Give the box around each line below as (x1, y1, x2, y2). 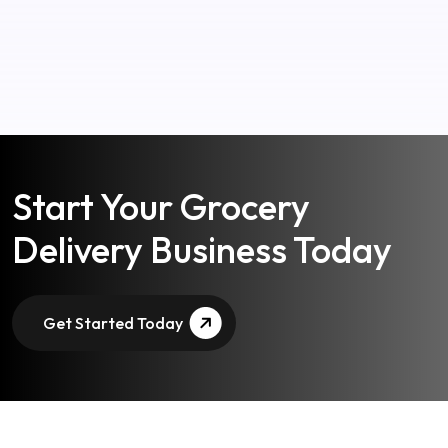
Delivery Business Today (12, 193, 392, 239)
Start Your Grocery (12, 150, 310, 196)
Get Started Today (43, 279, 183, 300)
